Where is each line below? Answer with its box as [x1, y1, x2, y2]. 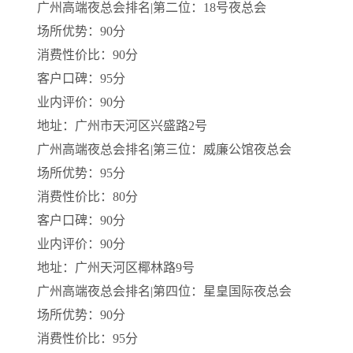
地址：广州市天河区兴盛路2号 [37, 119, 207, 132]
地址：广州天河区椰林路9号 [37, 261, 195, 274]
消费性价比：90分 [37, 48, 138, 61]
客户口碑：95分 [37, 72, 125, 85]
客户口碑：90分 [37, 214, 125, 227]
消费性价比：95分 [37, 332, 138, 345]
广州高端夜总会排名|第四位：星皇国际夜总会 [37, 284, 292, 298]
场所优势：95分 [37, 166, 125, 180]
